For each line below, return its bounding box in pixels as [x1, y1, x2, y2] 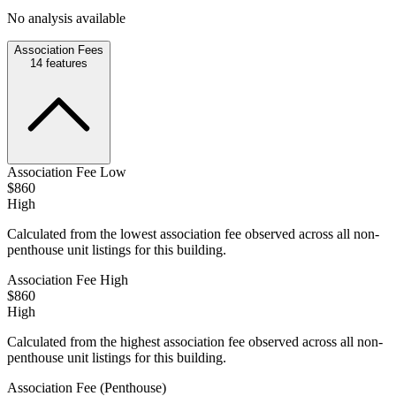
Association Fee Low [7, 164, 126, 179]
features [42, 56, 88, 70]
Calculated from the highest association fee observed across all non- [7, 333, 383, 349]
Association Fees [14, 42, 103, 57]
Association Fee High [7, 271, 128, 287]
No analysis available [7, 10, 126, 26]
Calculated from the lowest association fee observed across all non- [7, 225, 379, 241]
